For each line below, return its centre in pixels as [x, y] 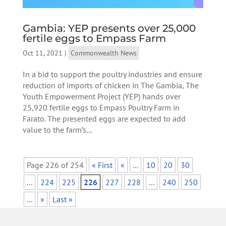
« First [102, 165]
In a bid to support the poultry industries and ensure [112, 74]
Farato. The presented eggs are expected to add [104, 118]
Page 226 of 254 [55, 165]
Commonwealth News [103, 53]
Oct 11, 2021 [42, 53]
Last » [62, 199]
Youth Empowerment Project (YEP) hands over [101, 96]
